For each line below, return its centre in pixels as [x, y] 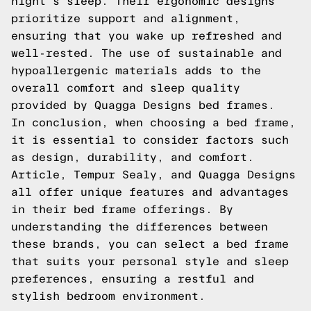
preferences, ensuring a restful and [133, 279]
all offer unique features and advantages [150, 192]
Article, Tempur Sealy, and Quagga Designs [153, 175]
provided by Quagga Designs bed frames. [143, 105]
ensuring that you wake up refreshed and [146, 36]
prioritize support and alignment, [126, 18]
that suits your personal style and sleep [150, 261]
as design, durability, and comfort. [133, 157]
